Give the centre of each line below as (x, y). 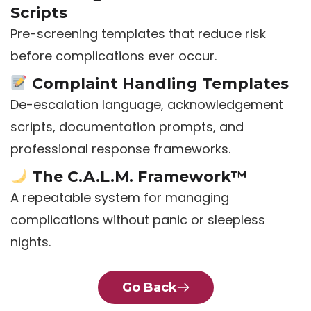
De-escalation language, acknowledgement (146, 105)
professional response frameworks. (120, 149)
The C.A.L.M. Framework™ (137, 177)
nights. (30, 242)
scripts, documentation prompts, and (127, 127)
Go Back (149, 287)
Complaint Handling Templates (158, 84)
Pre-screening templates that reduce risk (138, 34)
